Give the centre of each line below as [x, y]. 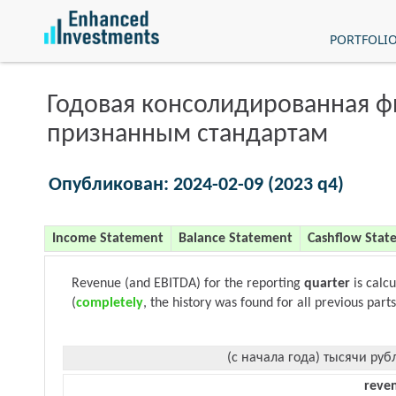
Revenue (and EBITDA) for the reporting [188, 284]
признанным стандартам [187, 135]
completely [110, 303]
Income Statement [108, 239]
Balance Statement [236, 239]
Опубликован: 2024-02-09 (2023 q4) [196, 185]
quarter [327, 284]
